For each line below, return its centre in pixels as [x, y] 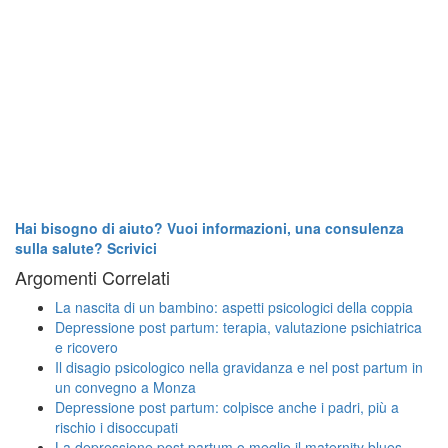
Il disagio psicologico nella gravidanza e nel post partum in [239, 366]
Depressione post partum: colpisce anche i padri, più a [227, 406]
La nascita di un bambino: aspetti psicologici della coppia [234, 306]
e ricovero [86, 346]
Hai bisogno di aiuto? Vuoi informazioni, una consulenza [209, 227]
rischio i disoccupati [116, 426]
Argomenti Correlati [92, 276]
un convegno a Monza [125, 386]
